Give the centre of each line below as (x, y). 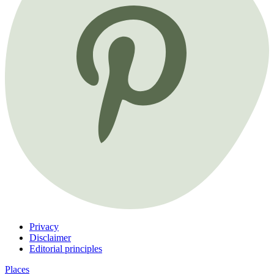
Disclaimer (50, 238)
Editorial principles (66, 249)
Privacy (44, 227)
